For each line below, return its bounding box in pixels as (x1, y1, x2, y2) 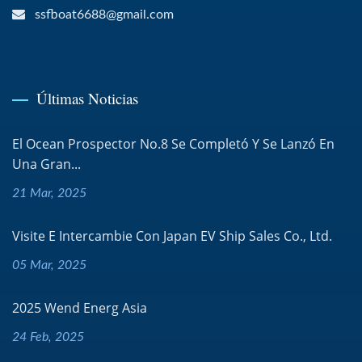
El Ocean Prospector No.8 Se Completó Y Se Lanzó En (12, 135, 335, 154)
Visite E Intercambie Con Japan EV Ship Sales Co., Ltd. (12, 227, 332, 246)
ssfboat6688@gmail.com (35, 8, 174, 22)
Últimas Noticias (36, 88, 138, 109)
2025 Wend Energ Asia (12, 299, 147, 318)
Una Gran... (12, 155, 81, 174)
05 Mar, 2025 (12, 259, 86, 272)
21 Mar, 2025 (12, 187, 86, 200)
